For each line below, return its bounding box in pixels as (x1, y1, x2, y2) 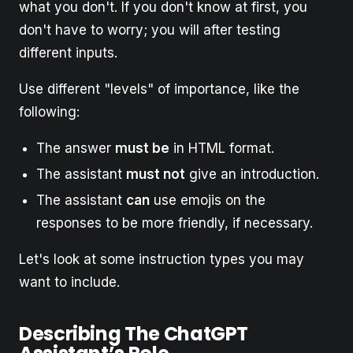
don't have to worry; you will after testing (19, 21, 281, 38)
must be (115, 139, 169, 156)
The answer (36, 139, 115, 156)
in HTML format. (169, 139, 274, 156)
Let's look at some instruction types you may (19, 251, 304, 267)
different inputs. (19, 44, 117, 61)
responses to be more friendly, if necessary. (36, 214, 313, 231)
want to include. (19, 273, 120, 290)
